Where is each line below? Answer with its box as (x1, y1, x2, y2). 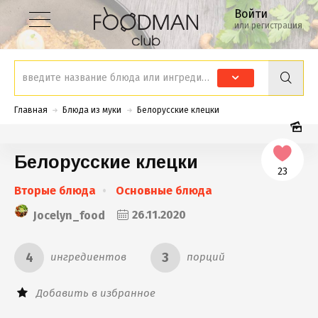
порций (187, 250, 225, 263)
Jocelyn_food (33, 208, 105, 222)
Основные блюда (116, 183, 212, 197)
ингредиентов (50, 250, 126, 263)
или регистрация (234, 21, 303, 31)
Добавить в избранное (36, 286, 156, 300)
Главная (14, 104, 50, 115)
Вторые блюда (14, 183, 96, 197)
